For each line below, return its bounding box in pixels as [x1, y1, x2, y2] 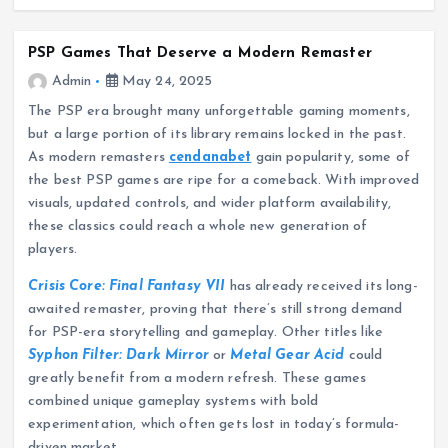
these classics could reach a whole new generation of [28, 218, 368, 234]
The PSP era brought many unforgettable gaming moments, [28, 103, 410, 119]
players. [28, 241, 78, 257]
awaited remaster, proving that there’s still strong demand [28, 301, 403, 317]
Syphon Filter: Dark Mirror [28, 347, 209, 363]
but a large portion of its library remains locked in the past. [28, 126, 406, 142]
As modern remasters [28, 149, 169, 165]
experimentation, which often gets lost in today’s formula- [28, 416, 400, 432]
